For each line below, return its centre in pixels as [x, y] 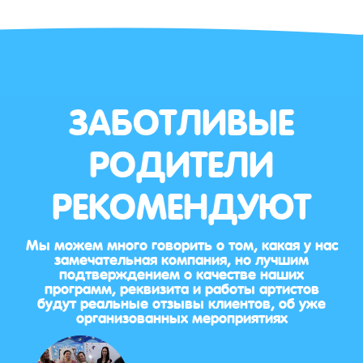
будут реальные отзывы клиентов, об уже [181, 302]
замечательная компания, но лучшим [181, 258]
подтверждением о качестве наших [181, 273]
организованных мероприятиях [181, 316]
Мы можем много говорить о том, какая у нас [181, 243]
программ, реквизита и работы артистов [181, 287]
